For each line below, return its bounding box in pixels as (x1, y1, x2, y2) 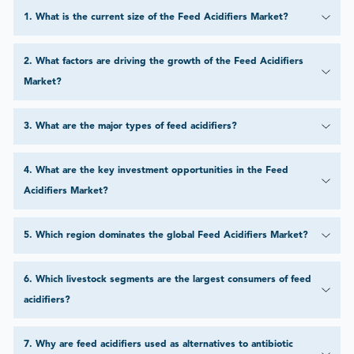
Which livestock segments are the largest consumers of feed (35, 275, 311, 285)
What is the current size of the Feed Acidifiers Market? (35, 13, 288, 23)
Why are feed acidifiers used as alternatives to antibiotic (35, 340, 293, 350)
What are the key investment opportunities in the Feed (35, 166, 288, 176)
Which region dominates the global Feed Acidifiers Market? (35, 231, 308, 241)
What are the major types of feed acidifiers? (35, 122, 237, 132)
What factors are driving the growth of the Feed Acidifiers (35, 57, 303, 67)
